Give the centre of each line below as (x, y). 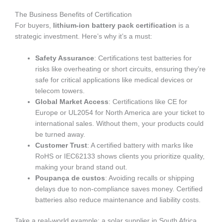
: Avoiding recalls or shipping (150, 178)
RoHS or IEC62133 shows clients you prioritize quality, (120, 156)
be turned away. (60, 134)
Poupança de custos (70, 178)
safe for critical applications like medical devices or (114, 80)
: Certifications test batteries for (143, 58)
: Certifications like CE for (148, 102)
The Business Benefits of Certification (73, 14)
